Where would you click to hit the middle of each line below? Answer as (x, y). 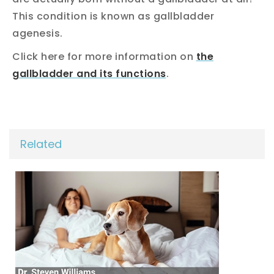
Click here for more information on (104, 56)
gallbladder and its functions (89, 73)
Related (41, 144)
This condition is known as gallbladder (113, 16)
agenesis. (38, 33)
